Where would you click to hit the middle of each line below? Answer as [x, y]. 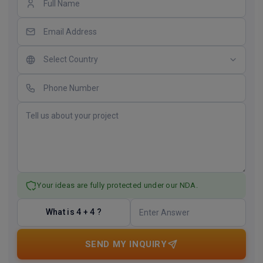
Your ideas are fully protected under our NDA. [117, 185]
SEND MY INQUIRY [126, 244]
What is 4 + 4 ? [74, 212]
